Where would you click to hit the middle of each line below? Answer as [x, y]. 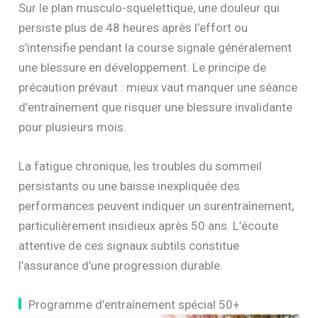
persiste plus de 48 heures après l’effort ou [133, 27]
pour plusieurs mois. [73, 127]
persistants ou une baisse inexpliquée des [130, 186]
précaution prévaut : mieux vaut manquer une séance [158, 87]
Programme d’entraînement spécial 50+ [135, 305]
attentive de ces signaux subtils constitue [129, 245]
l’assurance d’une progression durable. [121, 265]
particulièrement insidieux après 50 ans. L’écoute [149, 225]
